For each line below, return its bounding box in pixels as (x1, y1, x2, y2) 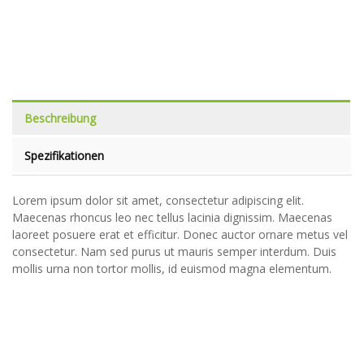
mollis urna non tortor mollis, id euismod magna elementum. (12, 261, 331, 276)
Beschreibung (24, 110, 96, 126)
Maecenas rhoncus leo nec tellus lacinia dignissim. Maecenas (12, 210, 332, 225)
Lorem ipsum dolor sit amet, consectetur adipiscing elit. (12, 193, 304, 208)
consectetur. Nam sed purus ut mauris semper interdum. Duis (12, 244, 336, 259)
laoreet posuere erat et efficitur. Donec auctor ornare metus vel (12, 227, 348, 242)
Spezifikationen (24, 148, 104, 163)
